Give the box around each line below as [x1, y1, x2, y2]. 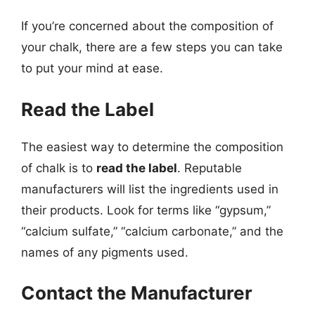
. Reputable [177, 160, 242, 175]
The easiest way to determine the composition [21, 139, 283, 154]
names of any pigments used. [21, 245, 188, 259]
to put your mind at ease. [21, 61, 163, 75]
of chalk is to [21, 160, 96, 175]
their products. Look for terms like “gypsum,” [21, 202, 271, 217]
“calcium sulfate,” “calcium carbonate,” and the [21, 224, 283, 238]
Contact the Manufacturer [21, 282, 252, 304]
